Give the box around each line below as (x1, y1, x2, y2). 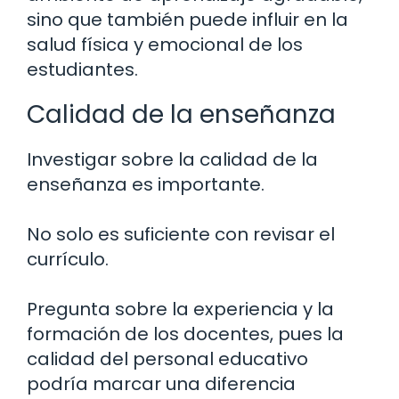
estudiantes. (27, 56, 138, 82)
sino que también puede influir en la (27, 6, 348, 32)
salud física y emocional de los (27, 31, 303, 57)
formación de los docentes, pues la (27, 321, 344, 346)
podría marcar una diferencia (27, 370, 296, 396)
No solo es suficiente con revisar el (27, 221, 335, 247)
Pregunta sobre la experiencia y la (27, 296, 334, 322)
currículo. (27, 246, 109, 272)
